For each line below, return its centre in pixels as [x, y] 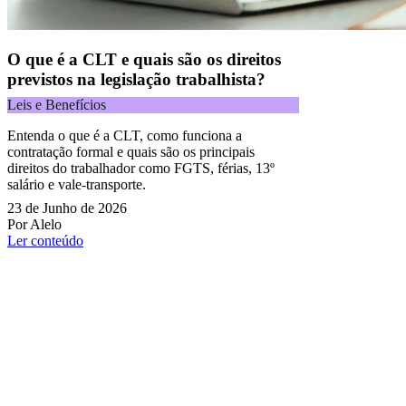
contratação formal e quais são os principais [131, 152]
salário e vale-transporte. [77, 185]
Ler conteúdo [45, 241]
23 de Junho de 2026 [67, 208]
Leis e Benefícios [57, 105]
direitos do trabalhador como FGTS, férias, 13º [141, 169]
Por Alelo [34, 225]
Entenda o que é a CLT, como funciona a [125, 136]
